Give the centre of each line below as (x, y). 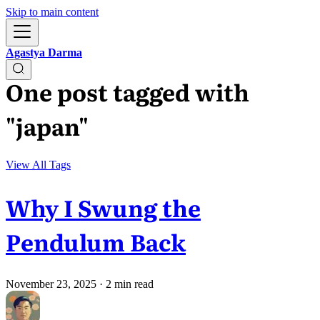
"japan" (47, 126)
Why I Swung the (103, 207)
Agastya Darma (44, 52)
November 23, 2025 (51, 284)
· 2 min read (125, 284)
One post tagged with (127, 92)
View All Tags (38, 164)
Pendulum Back (96, 242)
